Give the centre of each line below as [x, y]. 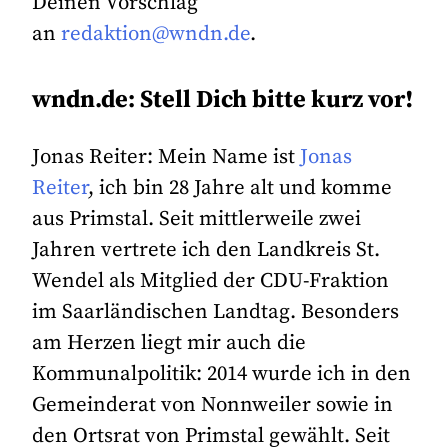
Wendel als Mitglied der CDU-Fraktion [211, 280]
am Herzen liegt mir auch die [169, 342]
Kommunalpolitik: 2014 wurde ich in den [222, 373]
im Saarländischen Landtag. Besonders [216, 311]
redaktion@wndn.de [156, 34]
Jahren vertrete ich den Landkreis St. [206, 249]
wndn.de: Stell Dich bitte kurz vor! [223, 99]
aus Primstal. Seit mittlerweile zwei [197, 218]
